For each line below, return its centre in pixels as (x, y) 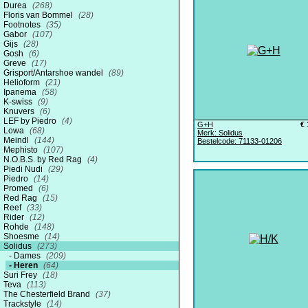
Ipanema (21, 92)
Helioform (23, 82)
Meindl (17, 140)
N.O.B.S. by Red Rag (44, 159)
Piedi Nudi (24, 169)
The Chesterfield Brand (48, 294)
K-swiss (19, 102)
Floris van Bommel (39, 15)
